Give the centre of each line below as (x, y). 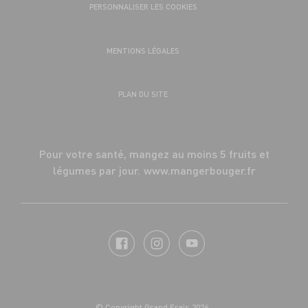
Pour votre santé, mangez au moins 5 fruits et (154, 153)
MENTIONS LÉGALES (143, 50)
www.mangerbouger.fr (199, 170)
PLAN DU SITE (143, 93)
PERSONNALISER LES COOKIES (143, 7)
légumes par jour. (96, 170)
